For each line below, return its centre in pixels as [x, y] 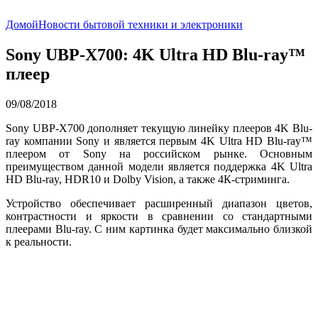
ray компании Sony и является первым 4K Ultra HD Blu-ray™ [159, 141]
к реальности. [39, 241]
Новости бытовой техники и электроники [141, 24]
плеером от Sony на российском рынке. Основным [159, 153]
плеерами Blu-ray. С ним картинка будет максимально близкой [159, 229]
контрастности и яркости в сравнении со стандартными [159, 216]
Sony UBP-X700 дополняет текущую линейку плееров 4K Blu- [159, 128]
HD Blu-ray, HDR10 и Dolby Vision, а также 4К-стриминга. [148, 179]
